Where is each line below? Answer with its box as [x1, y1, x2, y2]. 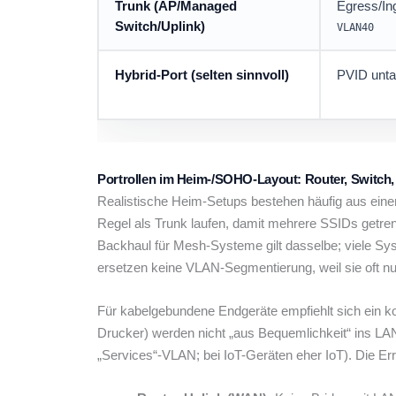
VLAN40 [337, 21, 374, 34]
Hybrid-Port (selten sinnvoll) [115, 67, 289, 83]
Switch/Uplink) [115, 19, 205, 34]
